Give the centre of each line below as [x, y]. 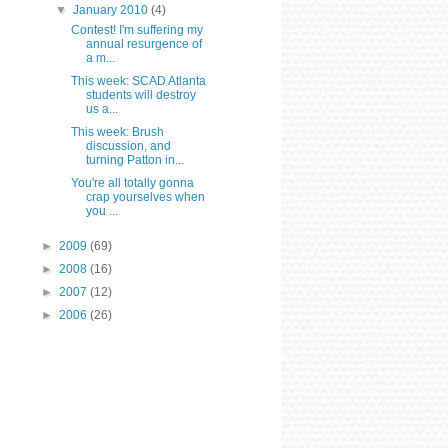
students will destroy [140, 94]
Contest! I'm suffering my [136, 29]
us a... [101, 108]
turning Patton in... [134, 159]
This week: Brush [117, 131]
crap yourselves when [145, 196]
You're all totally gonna [132, 182]
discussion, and [128, 145]
